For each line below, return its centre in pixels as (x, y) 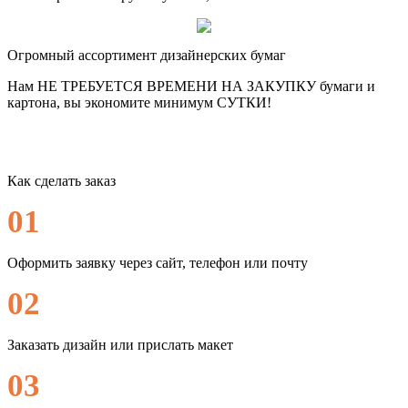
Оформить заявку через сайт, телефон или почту (158, 262)
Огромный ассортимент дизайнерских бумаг (147, 55)
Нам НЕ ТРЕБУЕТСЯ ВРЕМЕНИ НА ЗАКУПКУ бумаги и (191, 86)
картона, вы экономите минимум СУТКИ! (139, 102)
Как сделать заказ (61, 180)
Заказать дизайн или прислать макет (120, 344)
